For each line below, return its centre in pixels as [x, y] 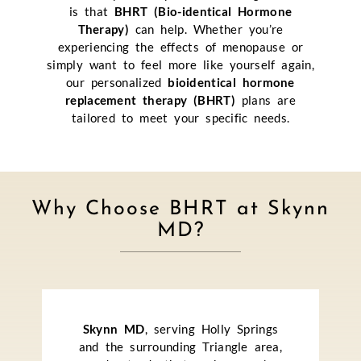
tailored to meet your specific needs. [180, 117]
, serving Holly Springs [212, 329]
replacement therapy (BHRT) [150, 100]
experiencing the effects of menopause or [180, 46]
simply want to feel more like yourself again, [180, 64]
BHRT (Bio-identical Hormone [203, 11]
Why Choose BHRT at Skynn [180, 209]
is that [92, 11]
